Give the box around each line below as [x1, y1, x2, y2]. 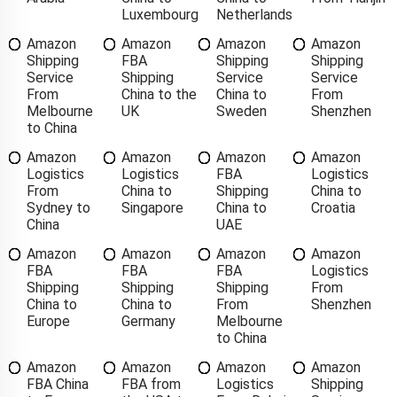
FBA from [121, 375, 181, 393]
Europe [27, 312, 70, 330]
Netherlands [216, 5, 292, 23]
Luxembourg [121, 5, 198, 23]
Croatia [311, 198, 355, 216]
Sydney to [27, 198, 90, 216]
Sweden [216, 102, 267, 120]
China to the [121, 85, 197, 103]
